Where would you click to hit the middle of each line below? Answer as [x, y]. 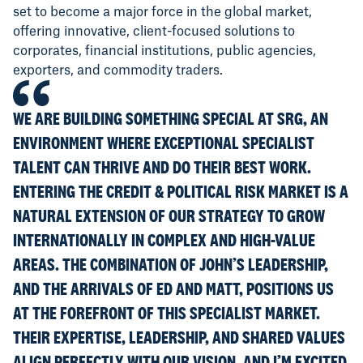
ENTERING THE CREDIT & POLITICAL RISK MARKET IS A [181, 192]
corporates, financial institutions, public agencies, [164, 51]
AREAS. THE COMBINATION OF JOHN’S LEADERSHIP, [171, 265]
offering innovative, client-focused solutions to [154, 32]
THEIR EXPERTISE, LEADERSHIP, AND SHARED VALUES [179, 337]
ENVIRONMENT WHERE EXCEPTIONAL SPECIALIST [164, 143]
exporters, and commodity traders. [118, 71]
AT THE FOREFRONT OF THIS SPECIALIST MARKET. [167, 313]
